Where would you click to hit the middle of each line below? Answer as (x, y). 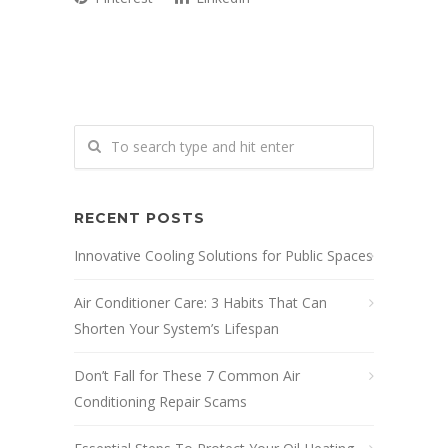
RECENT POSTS (139, 218)
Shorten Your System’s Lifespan (176, 328)
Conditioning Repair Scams (160, 401)
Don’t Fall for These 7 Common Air (187, 375)
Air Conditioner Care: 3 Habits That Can (200, 302)
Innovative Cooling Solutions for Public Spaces (223, 255)
